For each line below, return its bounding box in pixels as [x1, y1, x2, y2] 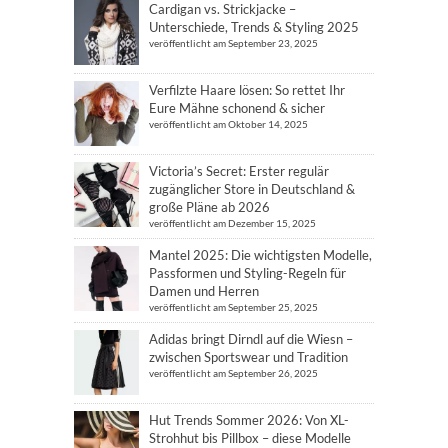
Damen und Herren [149, 283, 259, 299]
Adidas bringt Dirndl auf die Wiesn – [149, 331, 353, 347]
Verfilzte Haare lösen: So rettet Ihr [149, 82, 345, 98]
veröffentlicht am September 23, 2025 [149, 37, 318, 49]
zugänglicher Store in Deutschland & [149, 181, 355, 197]
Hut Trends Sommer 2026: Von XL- [149, 412, 349, 428]
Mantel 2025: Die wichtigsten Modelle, [149, 247, 372, 263]
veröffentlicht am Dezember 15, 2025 [149, 217, 316, 229]
